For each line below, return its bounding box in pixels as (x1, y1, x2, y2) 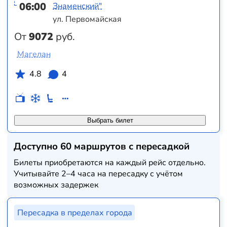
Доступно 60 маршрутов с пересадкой (14, 139, 190, 153)
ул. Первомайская (53, 13, 122, 25)
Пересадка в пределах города (17, 207, 132, 218)
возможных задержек (14, 179, 99, 191)
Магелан (17, 49, 51, 60)
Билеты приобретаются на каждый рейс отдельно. (14, 157, 206, 168)
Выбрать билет (87, 116, 133, 124)
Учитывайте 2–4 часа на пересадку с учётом (14, 168, 183, 179)
